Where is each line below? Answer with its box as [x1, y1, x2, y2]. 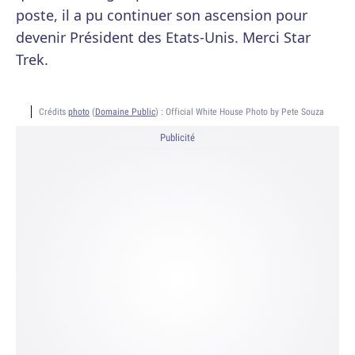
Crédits [39, 105, 68, 118]
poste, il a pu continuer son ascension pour [16, 6, 307, 25]
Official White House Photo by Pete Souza [166, 105, 324, 118]
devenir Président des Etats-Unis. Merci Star [16, 28, 311, 48]
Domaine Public [95, 105, 155, 118]
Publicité [160, 131, 195, 145]
